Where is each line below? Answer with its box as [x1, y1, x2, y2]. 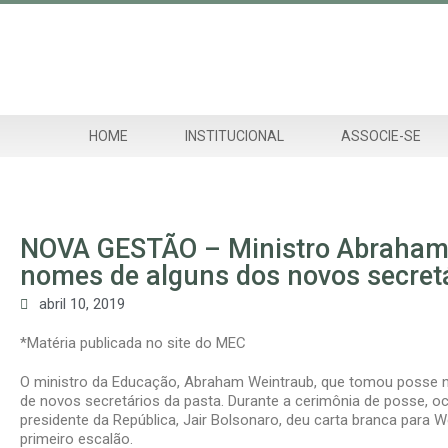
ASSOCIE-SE [341, 128, 422, 144]
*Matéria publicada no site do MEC [20, 334, 246, 352]
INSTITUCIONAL [184, 128, 284, 144]
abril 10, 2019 [39, 295, 125, 313]
